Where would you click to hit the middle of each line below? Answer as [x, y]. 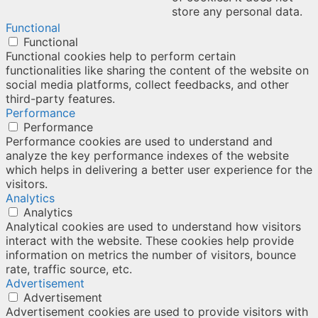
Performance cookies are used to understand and [139, 141]
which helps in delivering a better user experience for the [159, 169]
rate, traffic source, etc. [69, 269]
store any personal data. [237, 11]
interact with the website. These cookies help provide [150, 240]
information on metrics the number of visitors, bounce [151, 254]
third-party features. [60, 98]
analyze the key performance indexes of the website [147, 155]
